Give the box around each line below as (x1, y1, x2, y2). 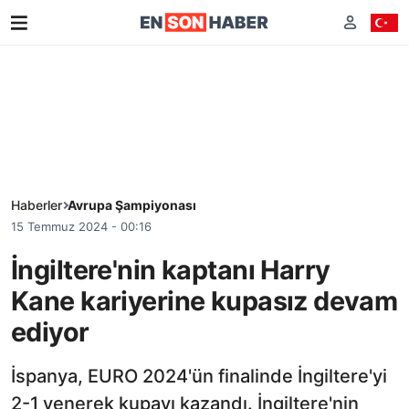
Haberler (11, 197, 62, 213)
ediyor (11, 315, 89, 348)
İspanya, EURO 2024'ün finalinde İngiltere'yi (11, 364, 387, 387)
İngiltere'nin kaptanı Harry (11, 253, 330, 286)
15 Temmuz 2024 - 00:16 (11, 219, 152, 234)
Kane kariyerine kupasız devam (11, 284, 398, 317)
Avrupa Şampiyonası (68, 197, 196, 213)
